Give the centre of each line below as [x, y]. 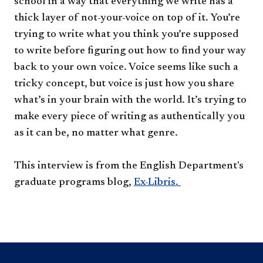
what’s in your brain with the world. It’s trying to [130, 101]
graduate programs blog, [74, 183]
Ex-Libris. [157, 183]
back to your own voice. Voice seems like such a [126, 68]
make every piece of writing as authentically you [129, 117]
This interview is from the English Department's [129, 166]
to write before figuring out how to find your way [130, 51]
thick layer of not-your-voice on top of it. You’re [127, 18]
